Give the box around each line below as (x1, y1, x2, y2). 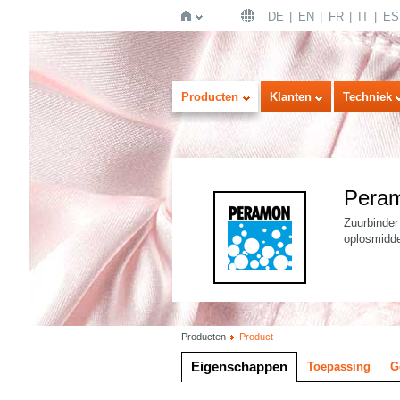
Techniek (343, 90, 392, 104)
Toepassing (307, 360, 371, 373)
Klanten (270, 90, 312, 104)
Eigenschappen (191, 359, 287, 374)
